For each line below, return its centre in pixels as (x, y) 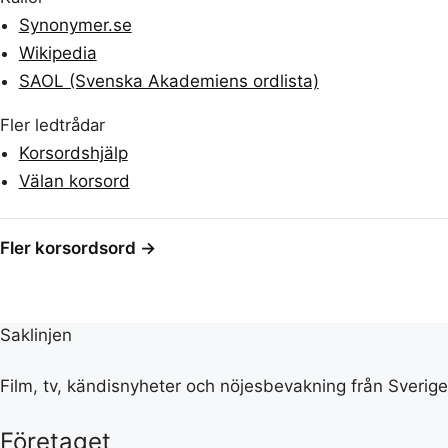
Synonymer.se (75, 25)
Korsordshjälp (73, 153)
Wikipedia (57, 53)
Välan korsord (74, 181)
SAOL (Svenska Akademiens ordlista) (168, 81)
